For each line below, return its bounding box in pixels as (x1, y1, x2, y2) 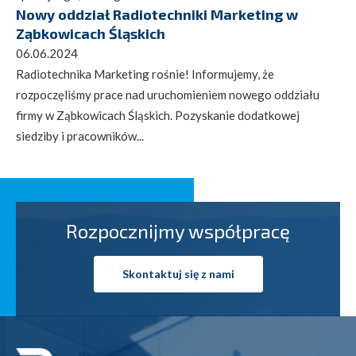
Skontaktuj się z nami (122, 266, 234, 281)
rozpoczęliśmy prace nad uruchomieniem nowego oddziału (16, 87, 319, 102)
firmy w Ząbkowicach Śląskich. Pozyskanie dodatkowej (16, 107, 300, 122)
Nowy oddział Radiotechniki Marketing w (16, 5, 298, 23)
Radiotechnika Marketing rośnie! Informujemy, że (16, 66, 274, 81)
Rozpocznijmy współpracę (66, 219, 290, 242)
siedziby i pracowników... (16, 128, 144, 143)
